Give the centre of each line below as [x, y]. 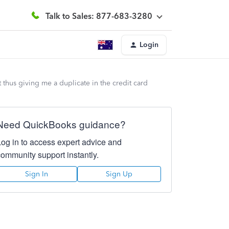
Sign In [37, 174]
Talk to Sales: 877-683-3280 [99, 16]
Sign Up [119, 174]
